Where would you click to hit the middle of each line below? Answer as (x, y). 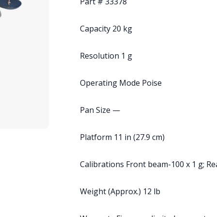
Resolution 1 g (106, 56)
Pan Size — (100, 110)
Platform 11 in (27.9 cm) (122, 137)
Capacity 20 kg (106, 29)
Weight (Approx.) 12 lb (120, 191)
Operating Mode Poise (121, 83)
